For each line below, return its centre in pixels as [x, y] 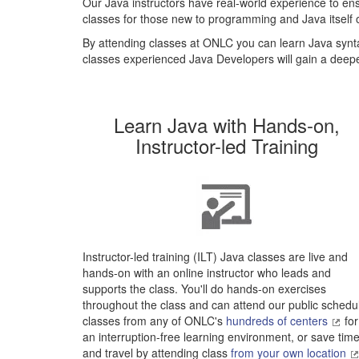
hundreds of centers [278, 321]
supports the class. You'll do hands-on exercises [204, 288]
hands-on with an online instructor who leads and [207, 272]
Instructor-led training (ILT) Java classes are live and [215, 256]
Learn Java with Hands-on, [226, 125]
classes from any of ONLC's [154, 321]
